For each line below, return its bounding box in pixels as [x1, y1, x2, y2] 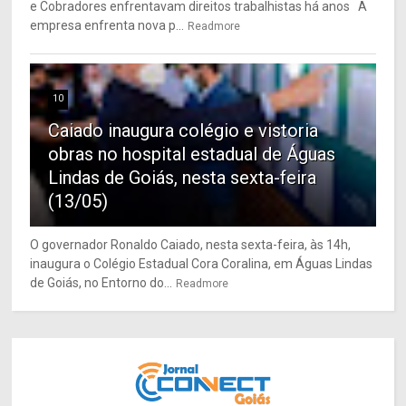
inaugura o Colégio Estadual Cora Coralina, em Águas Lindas [30, 256, 373, 272]
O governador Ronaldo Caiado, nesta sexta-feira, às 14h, [30, 237, 352, 253]
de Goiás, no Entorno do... [30, 275, 173, 291]
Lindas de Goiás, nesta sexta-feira [48, 167, 317, 189]
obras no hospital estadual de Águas [48, 143, 336, 166]
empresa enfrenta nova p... [30, 18, 185, 34]
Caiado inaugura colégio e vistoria [48, 120, 319, 142]
